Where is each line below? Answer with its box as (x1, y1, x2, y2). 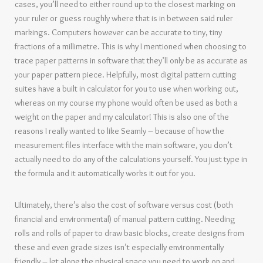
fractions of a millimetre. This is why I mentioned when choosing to (15, 41, 247, 52)
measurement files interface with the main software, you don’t (15, 140, 232, 150)
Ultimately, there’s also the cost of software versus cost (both (15, 200, 233, 210)
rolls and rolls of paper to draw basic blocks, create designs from (15, 228, 244, 238)
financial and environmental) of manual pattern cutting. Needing (15, 214, 235, 224)
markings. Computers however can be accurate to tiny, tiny (15, 27, 222, 38)
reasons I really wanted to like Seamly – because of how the (15, 126, 224, 136)
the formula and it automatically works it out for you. (15, 168, 195, 178)
